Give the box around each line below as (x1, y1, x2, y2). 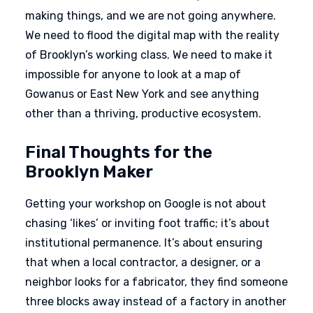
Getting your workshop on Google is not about (25, 197, 266, 210)
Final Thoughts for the (25, 143, 212, 162)
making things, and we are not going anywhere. (25, 9, 276, 22)
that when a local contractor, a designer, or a (25, 256, 261, 269)
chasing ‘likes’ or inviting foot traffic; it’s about (25, 217, 270, 230)
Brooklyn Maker (25, 162, 153, 182)
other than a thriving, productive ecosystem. (25, 107, 261, 120)
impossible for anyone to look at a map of (25, 68, 241, 81)
